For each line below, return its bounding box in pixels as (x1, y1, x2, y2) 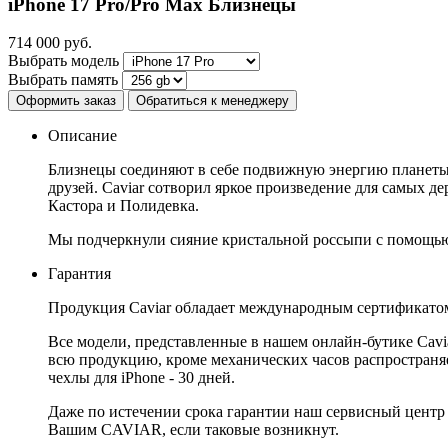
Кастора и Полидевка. (48, 197, 199, 215)
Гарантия (48, 265, 111, 283)
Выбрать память (8, 71, 118, 89)
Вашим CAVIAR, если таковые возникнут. (48, 421, 339, 439)
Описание (48, 127, 117, 145)
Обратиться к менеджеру (136, 93, 289, 109)
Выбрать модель (8, 52, 119, 70)
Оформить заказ (16, 93, 116, 109)
